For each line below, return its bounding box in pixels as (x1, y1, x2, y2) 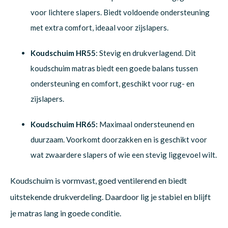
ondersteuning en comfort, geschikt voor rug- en (31, 78, 194, 88)
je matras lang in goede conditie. (10, 208, 121, 218)
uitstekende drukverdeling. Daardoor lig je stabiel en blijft (10, 191, 211, 202)
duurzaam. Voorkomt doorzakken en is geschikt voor (31, 134, 207, 144)
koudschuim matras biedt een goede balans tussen (31, 63, 198, 73)
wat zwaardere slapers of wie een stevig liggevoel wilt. (31, 150, 217, 159)
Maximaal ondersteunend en (99, 119, 194, 129)
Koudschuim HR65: (31, 119, 99, 129)
